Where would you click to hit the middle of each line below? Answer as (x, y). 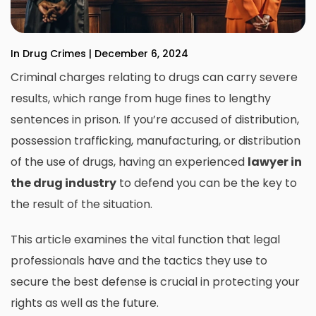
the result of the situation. (81, 205)
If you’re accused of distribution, (211, 120)
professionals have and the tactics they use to (139, 261)
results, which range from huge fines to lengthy (141, 99)
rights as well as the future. (85, 303)
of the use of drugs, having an (93, 162)
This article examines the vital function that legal (145, 240)
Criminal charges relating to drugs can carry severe (154, 78)
